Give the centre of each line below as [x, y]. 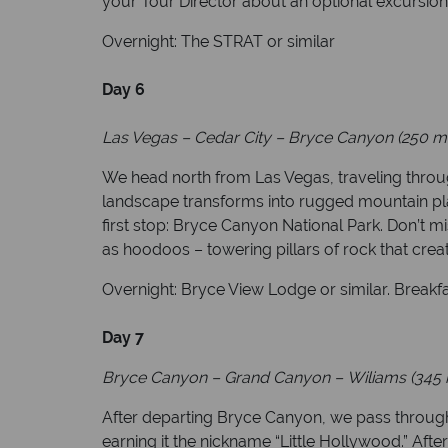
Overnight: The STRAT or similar [218, 41]
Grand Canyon [277, 377]
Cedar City [232, 137]
